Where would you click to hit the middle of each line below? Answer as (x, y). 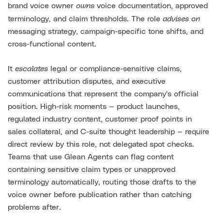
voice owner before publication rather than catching (100, 195)
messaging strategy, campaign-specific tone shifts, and (106, 32)
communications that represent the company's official (103, 94)
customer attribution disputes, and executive (87, 82)
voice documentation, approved (151, 6)
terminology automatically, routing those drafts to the (102, 182)
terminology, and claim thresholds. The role (85, 19)
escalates (31, 68)
